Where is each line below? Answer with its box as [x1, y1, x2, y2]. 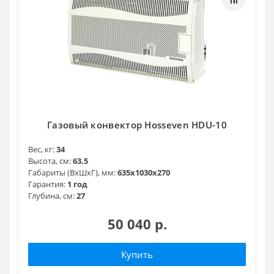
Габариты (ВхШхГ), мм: [28, 166, 116, 178]
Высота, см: [28, 155, 71, 166]
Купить [121, 248, 153, 261]
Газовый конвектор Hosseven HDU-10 [47, 118, 227, 131]
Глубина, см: [28, 190, 75, 201]
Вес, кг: [28, 143, 54, 155]
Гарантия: [28, 178, 65, 190]
